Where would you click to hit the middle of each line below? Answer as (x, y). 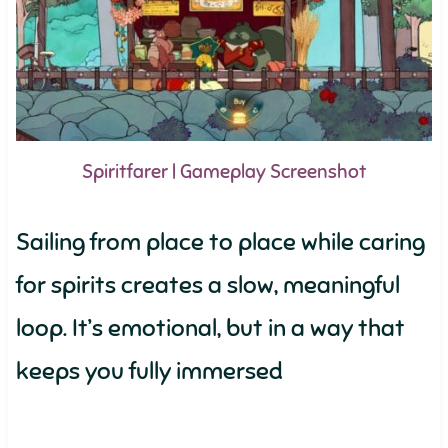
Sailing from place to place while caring (220, 242)
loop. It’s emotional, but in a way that (210, 328)
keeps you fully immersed (149, 371)
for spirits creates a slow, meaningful (207, 285)
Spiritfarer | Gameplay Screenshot (224, 172)
